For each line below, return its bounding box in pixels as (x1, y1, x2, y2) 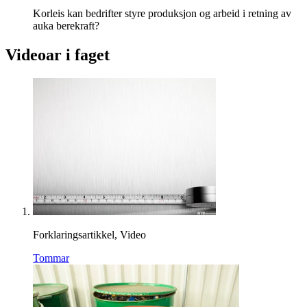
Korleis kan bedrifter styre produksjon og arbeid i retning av (33, 8, 291, 20)
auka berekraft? (33, 20, 99, 32)
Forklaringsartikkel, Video (33, 229, 146, 241)
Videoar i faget (5, 46, 110, 64)
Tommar (33, 252, 69, 265)
